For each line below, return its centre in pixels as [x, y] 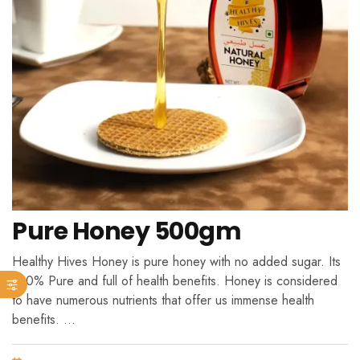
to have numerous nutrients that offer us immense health [163, 300]
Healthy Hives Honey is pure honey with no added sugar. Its [176, 261]
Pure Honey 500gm [127, 231]
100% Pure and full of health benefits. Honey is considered [175, 280]
